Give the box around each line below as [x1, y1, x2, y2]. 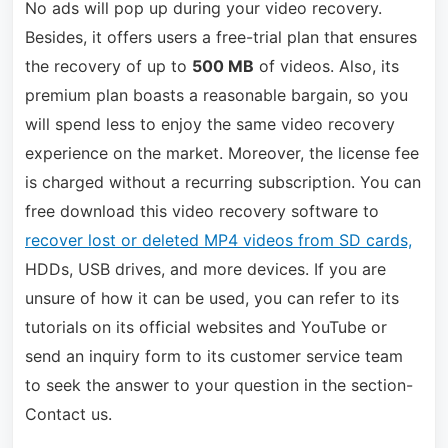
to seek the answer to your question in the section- [24, 375, 413, 396]
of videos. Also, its [253, 56, 399, 77]
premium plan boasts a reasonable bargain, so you [24, 85, 408, 106]
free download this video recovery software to [24, 201, 379, 222]
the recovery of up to [24, 56, 192, 77]
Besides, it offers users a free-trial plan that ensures [24, 27, 417, 48]
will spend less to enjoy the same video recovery [24, 114, 395, 135]
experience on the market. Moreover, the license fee [24, 143, 419, 164]
